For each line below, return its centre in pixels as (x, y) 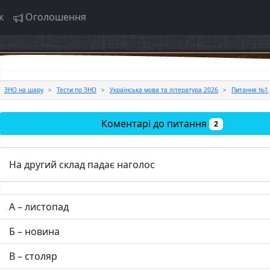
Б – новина (34, 232)
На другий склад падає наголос (82, 165)
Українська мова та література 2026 (164, 90)
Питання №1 (250, 90)
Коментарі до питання (155, 124)
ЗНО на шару (24, 90)
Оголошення (56, 17)
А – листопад (39, 207)
